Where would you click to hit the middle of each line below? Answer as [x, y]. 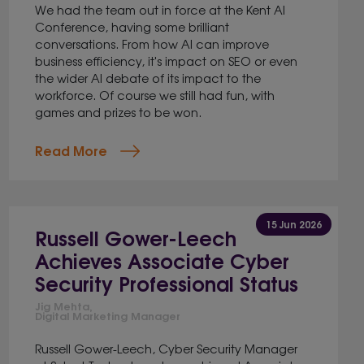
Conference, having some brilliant [132, 26]
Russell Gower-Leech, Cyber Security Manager [166, 348]
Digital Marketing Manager [107, 315]
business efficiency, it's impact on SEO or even [166, 61]
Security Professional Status [166, 282]
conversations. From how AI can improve [152, 43]
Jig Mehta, [63, 305]
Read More [71, 150]
